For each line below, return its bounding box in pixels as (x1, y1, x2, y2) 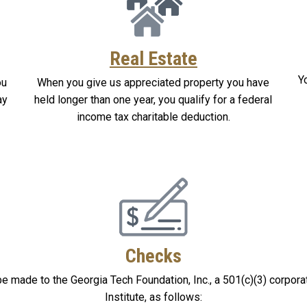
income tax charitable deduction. (76, 110, 230, 123)
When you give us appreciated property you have (37, 75, 270, 89)
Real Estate (109, 47, 197, 70)
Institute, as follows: (105, 290, 202, 304)
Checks (125, 244, 182, 267)
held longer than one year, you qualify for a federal (34, 93, 273, 106)
